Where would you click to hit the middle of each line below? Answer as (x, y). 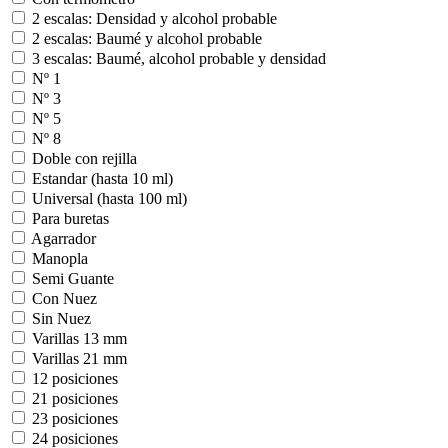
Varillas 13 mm (79, 339)
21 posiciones (75, 399)
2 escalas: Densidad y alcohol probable (154, 19)
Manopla (60, 259)
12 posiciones (75, 379)
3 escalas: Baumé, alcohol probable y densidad (179, 59)
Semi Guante (73, 279)
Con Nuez (64, 299)
